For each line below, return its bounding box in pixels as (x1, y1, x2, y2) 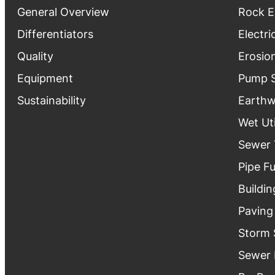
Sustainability (17, 93, 86, 107)
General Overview (17, 5, 109, 19)
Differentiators (17, 27, 93, 41)
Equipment (17, 71, 73, 85)
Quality (17, 49, 53, 63)
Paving (238, 204, 273, 218)
